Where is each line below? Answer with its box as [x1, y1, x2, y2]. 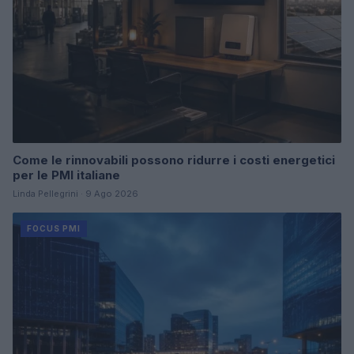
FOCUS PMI [27, 223, 81, 233]
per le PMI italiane [13, 167, 120, 183]
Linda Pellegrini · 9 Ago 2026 [13, 187, 138, 199]
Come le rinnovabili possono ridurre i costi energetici [13, 152, 335, 168]
